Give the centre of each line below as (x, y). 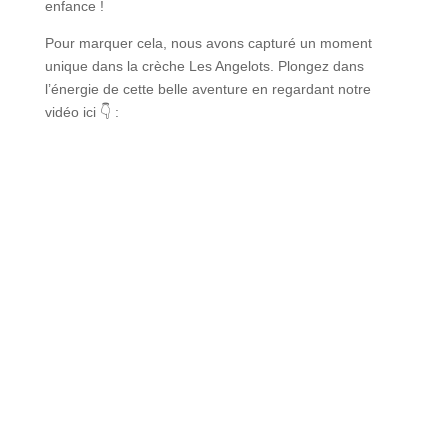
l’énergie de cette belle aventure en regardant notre (207, 88)
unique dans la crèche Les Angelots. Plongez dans (204, 65)
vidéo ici (72, 111)
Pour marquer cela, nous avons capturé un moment (208, 42)
